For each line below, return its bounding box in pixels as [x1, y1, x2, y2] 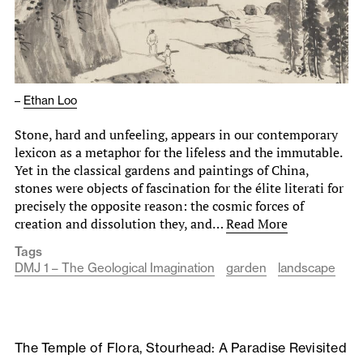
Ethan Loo [23, 92, 77, 108]
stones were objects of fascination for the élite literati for [15, 178, 344, 197]
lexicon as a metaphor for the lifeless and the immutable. [15, 143, 342, 161]
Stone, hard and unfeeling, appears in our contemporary [15, 125, 338, 143]
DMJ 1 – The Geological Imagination [15, 259, 215, 275]
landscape [278, 259, 335, 275]
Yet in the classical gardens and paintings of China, [15, 160, 309, 179]
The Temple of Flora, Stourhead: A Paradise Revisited [15, 339, 348, 356]
